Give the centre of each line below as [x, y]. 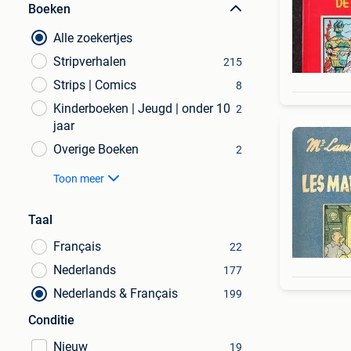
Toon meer [79, 179]
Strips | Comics [95, 85]
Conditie [51, 320]
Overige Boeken [96, 149]
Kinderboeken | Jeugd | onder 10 [142, 109]
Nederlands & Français [116, 293]
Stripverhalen [90, 62]
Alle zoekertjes [93, 38]
